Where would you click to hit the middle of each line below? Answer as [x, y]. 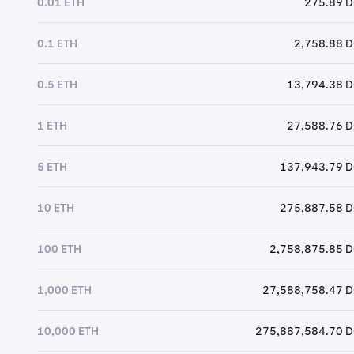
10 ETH [55, 207]
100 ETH [59, 249]
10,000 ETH [68, 331]
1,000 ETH [64, 290]
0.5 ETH [57, 84]
